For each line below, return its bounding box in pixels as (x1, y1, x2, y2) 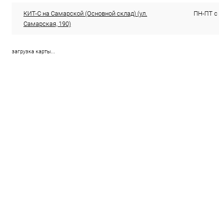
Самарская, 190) (23, 20, 71, 27)
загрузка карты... (12, 48, 55, 55)
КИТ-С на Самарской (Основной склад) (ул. (23, 9, 147, 17)
